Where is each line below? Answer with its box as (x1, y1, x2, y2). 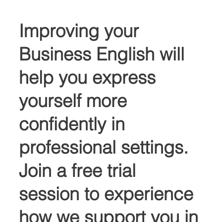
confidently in (19, 113, 130, 135)
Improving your (19, 20, 144, 42)
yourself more (19, 90, 132, 111)
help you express (19, 66, 161, 88)
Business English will (19, 43, 189, 65)
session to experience (19, 183, 198, 205)
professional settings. (19, 136, 193, 158)
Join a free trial (19, 160, 141, 181)
